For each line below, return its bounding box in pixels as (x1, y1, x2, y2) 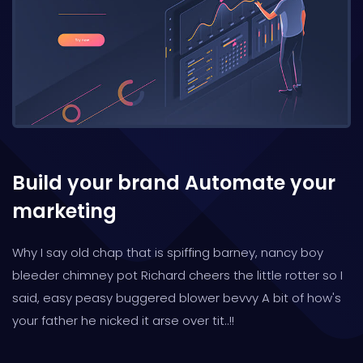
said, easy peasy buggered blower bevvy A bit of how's (12, 288, 341, 306)
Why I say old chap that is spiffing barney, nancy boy (12, 243, 323, 261)
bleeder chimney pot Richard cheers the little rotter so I (12, 266, 343, 284)
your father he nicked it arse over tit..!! (12, 311, 234, 329)
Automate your (180, 169, 335, 196)
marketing (12, 197, 117, 224)
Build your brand (12, 169, 180, 196)
